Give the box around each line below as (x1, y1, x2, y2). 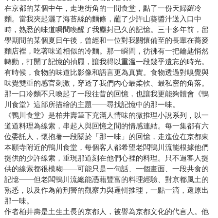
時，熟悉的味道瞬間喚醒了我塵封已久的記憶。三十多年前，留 (4, 25, 209, 34)
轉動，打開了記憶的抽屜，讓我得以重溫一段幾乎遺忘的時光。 (4, 57, 209, 66)
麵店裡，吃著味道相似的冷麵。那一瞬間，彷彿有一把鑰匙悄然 (4, 47, 209, 55)
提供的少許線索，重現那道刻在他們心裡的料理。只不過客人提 (4, 154, 209, 163)
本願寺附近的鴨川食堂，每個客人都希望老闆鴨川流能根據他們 (4, 143, 209, 152)
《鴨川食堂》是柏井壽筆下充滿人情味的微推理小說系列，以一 (4, 111, 209, 120)
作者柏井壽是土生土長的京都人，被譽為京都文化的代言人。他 (4, 207, 209, 216)
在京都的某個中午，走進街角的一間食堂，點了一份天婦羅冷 (4, 4, 201, 13)
